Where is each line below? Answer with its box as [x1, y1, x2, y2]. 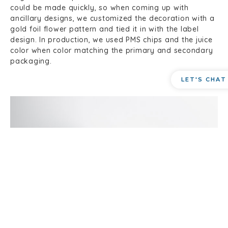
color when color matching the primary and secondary [10, 46, 213, 55]
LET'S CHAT [181, 75, 227, 83]
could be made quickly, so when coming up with [10, 3, 189, 13]
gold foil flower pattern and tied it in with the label [10, 24, 199, 34]
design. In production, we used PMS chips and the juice [10, 35, 213, 45]
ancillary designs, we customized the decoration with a [10, 14, 215, 23]
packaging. [10, 56, 52, 66]
